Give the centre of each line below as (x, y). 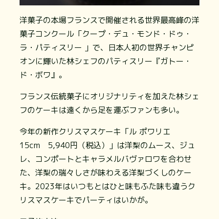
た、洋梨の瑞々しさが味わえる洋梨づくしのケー (106, 173)
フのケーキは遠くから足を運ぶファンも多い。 (102, 110)
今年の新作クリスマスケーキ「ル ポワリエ (99, 132)
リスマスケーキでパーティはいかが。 (86, 200)
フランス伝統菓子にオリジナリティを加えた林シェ (109, 97)
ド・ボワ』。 (43, 75)
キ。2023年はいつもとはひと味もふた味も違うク (108, 186)
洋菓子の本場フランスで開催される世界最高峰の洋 (109, 20)
